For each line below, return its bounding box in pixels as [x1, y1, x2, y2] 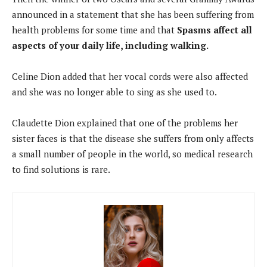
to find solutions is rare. [12, 163, 110, 175]
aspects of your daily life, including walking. [12, 39, 209, 51]
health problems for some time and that [12, 23, 177, 36]
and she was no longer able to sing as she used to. [12, 85, 217, 98]
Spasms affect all [177, 23, 252, 36]
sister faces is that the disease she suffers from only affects [12, 132, 254, 144]
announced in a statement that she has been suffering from [12, 8, 254, 20]
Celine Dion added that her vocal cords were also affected [12, 70, 248, 82]
